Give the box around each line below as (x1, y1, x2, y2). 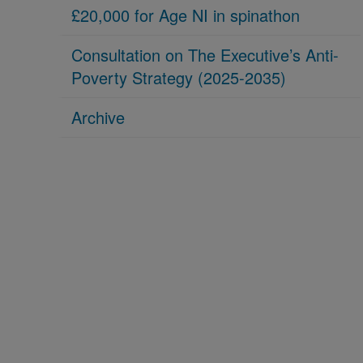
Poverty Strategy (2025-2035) (71, 66, 286, 89)
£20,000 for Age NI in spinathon (71, 3, 300, 27)
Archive (71, 105, 125, 129)
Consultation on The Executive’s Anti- (71, 43, 339, 66)
